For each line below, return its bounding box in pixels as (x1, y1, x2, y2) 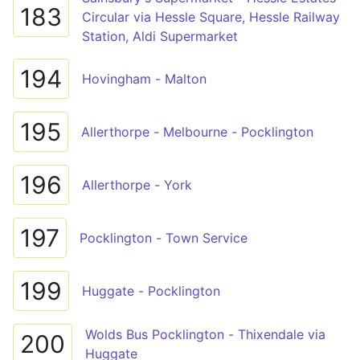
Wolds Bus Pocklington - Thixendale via (85, 326, 325, 342)
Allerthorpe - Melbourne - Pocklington (81, 124, 313, 140)
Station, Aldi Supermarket (82, 28, 238, 44)
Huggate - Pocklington (82, 283, 220, 299)
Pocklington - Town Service (80, 230, 247, 246)
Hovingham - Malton (82, 71, 207, 87)
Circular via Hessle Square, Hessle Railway (82, 9, 340, 25)
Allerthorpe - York (82, 177, 192, 193)
